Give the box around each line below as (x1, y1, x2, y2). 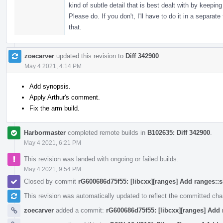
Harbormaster (24, 128, 66, 136)
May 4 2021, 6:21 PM (24, 139, 81, 146)
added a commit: (54, 206, 106, 214)
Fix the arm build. (29, 104, 80, 112)
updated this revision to (54, 52, 125, 60)
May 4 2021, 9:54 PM (24, 165, 81, 173)
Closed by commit (24, 177, 78, 185)
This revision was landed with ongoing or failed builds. (24, 155, 179, 163)
